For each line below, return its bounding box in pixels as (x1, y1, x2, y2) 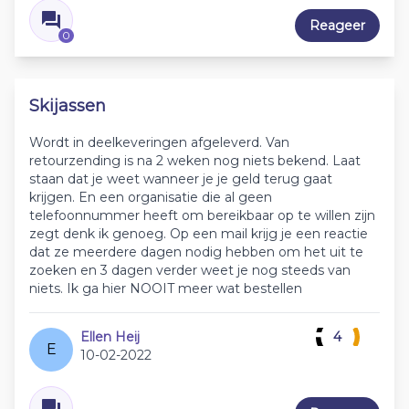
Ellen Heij (80, 329, 140, 346)
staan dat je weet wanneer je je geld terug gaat (29, 171, 332, 188)
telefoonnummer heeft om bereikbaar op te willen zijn (29, 207, 375, 225)
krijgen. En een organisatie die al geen (29, 189, 272, 206)
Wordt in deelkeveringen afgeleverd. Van (29, 134, 289, 152)
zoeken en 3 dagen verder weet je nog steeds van (29, 262, 351, 279)
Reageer (309, 17, 365, 35)
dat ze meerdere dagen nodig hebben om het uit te (29, 244, 363, 261)
